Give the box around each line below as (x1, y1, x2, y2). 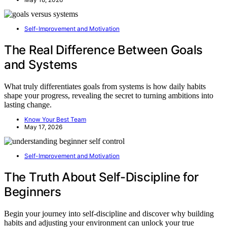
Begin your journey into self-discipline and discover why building (4, 209, 214, 218)
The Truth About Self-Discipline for (4, 169, 199, 184)
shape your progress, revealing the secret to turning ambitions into (4, 91, 213, 100)
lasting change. (4, 100, 52, 109)
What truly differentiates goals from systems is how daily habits (4, 82, 206, 91)
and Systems (4, 57, 78, 72)
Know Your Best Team (24, 115, 86, 123)
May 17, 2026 (24, 123, 62, 131)
